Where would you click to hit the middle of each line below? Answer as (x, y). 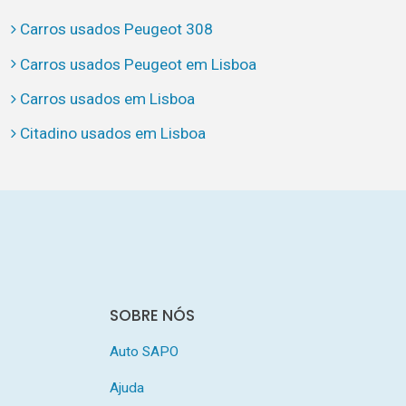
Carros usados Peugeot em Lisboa (138, 64)
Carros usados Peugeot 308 (116, 29)
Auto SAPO (144, 351)
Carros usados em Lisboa (107, 98)
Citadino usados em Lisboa (112, 134)
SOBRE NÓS (152, 315)
